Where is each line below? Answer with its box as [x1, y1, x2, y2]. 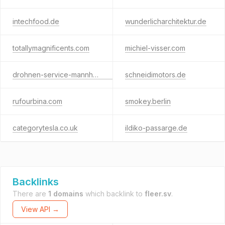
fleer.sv [145, 189, 171, 198]
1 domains [48, 189, 83, 198]
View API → [21, 205, 59, 213]
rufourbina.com [13, 97, 62, 105]
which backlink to [83, 189, 145, 198]
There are [13, 189, 48, 198]
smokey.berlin [125, 97, 171, 105]
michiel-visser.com [125, 44, 185, 52]
